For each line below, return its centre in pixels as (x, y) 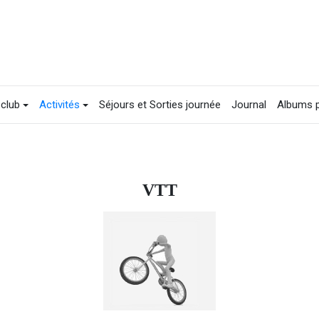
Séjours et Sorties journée (159, 104)
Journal (249, 104)
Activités (59, 104)
